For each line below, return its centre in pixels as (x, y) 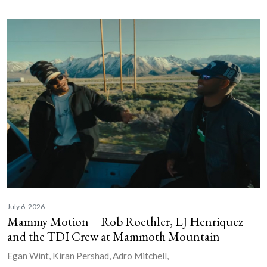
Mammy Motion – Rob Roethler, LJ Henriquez (125, 222)
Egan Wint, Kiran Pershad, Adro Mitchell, (88, 256)
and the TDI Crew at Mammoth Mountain (114, 237)
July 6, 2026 (26, 207)
